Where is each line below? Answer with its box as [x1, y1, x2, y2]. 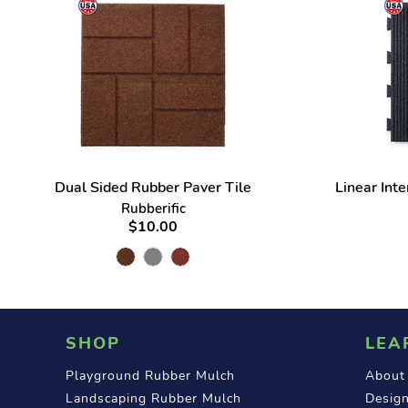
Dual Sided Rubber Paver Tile [55, 177, 251, 198]
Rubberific [120, 199, 186, 218]
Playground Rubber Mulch [65, 366, 235, 384]
